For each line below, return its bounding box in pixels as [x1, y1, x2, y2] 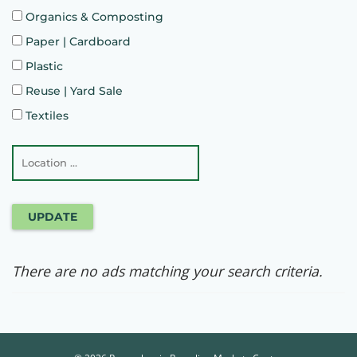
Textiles [22, 108, 69, 123]
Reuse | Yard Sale [22, 83, 123, 98]
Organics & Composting [22, 9, 163, 24]
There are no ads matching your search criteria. [12, 261, 323, 280]
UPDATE [28, 209, 77, 224]
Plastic [22, 58, 63, 73]
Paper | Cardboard [22, 33, 131, 49]
